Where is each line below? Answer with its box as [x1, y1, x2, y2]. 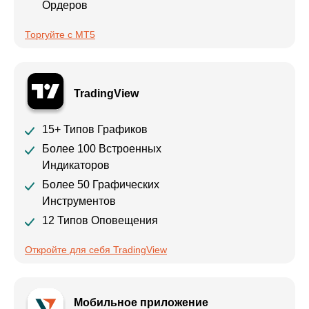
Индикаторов [42, 159, 110, 171]
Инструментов [42, 195, 116, 207]
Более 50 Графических [42, 178, 159, 190]
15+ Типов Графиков [42, 123, 148, 135]
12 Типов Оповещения [42, 214, 158, 226]
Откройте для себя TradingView [25, 243, 167, 255]
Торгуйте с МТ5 [25, 28, 95, 40]
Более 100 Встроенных [42, 142, 161, 154]
